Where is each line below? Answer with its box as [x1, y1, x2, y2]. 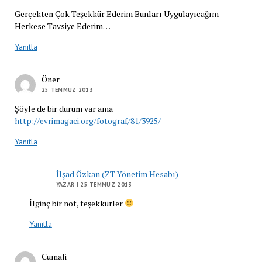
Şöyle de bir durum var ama [14, 102, 113, 114]
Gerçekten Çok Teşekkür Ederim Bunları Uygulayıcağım [14, 8, 219, 19]
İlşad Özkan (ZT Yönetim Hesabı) [56, 168, 178, 180]
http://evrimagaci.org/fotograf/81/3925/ [14, 115, 161, 126]
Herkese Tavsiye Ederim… [14, 20, 111, 32]
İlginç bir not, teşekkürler [29, 197, 125, 209]
